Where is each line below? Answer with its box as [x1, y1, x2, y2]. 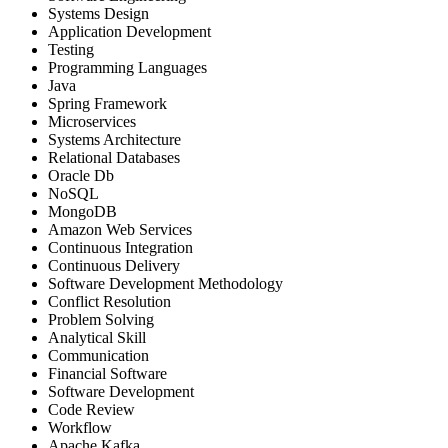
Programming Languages [48, 58, 207, 76]
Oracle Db [48, 166, 114, 184]
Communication [48, 346, 149, 364]
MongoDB [48, 202, 117, 220]
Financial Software [48, 364, 167, 382]
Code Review [48, 400, 135, 418]
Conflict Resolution [48, 292, 171, 310]
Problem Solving [48, 310, 154, 328]
